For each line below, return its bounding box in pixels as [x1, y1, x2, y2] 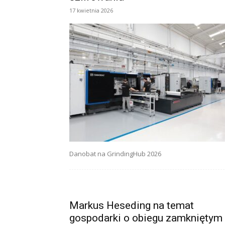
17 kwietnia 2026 [69, 7, 113, 14]
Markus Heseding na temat [69, 199, 194, 211]
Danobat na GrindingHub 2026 [69, 149, 161, 158]
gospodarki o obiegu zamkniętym [69, 212, 222, 224]
